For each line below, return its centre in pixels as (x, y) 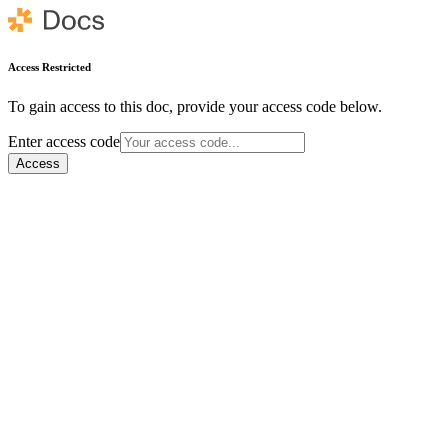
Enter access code (64, 141)
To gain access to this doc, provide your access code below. (195, 106)
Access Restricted (49, 66)
